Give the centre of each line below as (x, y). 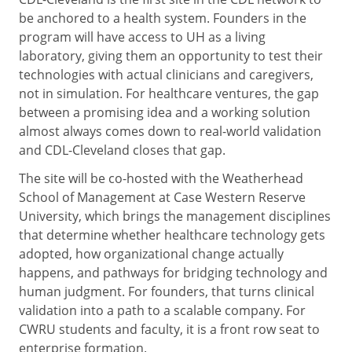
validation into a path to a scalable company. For (162, 310)
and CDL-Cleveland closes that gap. (122, 150)
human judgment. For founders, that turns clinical (167, 291)
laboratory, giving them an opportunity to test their (171, 55)
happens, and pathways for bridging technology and (173, 272)
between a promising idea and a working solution (165, 112)
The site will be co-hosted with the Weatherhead (161, 178)
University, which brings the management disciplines (175, 216)
